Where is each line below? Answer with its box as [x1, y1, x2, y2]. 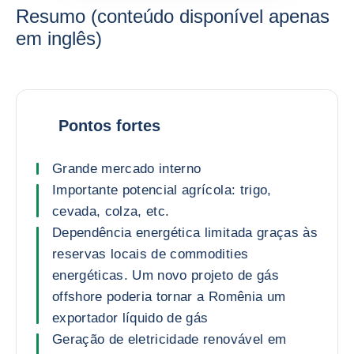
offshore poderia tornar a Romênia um [52, 289, 286, 304]
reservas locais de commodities [52, 247, 249, 262]
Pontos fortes [58, 116, 160, 134]
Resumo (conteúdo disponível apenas [16, 6, 330, 27]
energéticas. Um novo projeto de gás [52, 268, 279, 283]
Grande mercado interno [52, 161, 201, 176]
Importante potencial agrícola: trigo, [52, 183, 272, 198]
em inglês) [16, 28, 102, 49]
